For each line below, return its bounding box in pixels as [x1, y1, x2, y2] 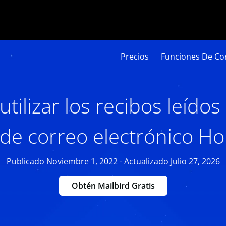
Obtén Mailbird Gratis [71, 180, 155, 191]
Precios [120, 51, 149, 62]
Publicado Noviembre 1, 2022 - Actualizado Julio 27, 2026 [6, 156, 220, 167]
